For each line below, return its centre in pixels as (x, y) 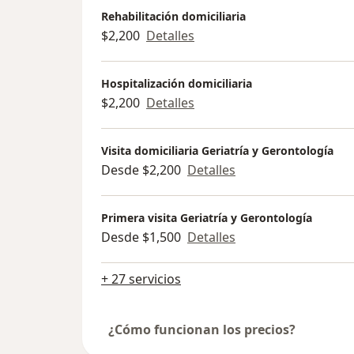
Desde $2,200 (141, 170)
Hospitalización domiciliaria (177, 84)
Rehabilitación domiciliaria (173, 17)
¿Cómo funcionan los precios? (202, 329)
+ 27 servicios (141, 279)
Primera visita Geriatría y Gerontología (207, 218)
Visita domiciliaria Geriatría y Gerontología (217, 151)
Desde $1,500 (141, 237)
